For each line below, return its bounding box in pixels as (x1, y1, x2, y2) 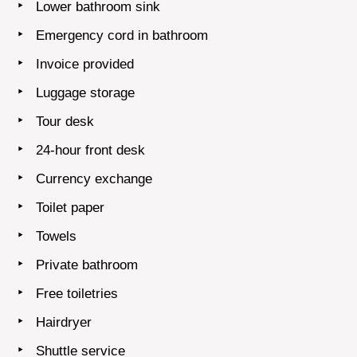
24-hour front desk (36, 142, 145, 158)
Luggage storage (36, 84, 135, 100)
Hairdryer (36, 314, 92, 330)
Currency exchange (36, 171, 152, 186)
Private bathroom (36, 257, 138, 273)
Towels (36, 228, 76, 244)
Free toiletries (36, 285, 118, 301)
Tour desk (36, 113, 94, 129)
